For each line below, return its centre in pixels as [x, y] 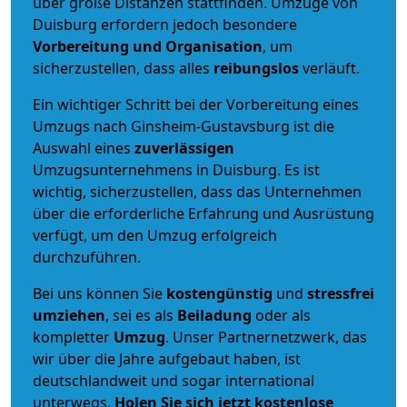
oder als [281, 315]
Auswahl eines [84, 148]
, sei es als [141, 315]
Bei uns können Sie [99, 293]
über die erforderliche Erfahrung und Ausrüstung [203, 213]
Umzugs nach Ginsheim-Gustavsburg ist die [184, 126]
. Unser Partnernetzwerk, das [266, 337]
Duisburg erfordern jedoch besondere [165, 24]
